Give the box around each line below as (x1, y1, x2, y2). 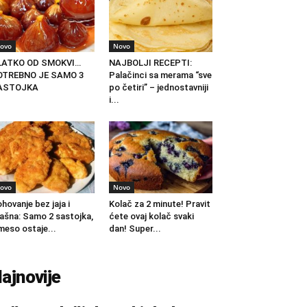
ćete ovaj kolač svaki (108, 210, 194, 221)
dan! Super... (108, 223, 161, 234)
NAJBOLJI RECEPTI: (108, 58, 192, 69)
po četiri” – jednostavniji (108, 82, 208, 93)
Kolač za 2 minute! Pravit (108, 198, 210, 209)
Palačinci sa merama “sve (108, 70, 212, 81)
